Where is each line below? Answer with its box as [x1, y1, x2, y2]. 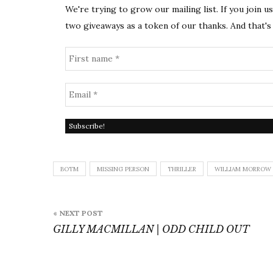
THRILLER [168, 165, 196, 174]
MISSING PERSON [97, 165, 149, 174]
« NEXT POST [53, 208, 103, 218]
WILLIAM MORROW [214, 165, 271, 174]
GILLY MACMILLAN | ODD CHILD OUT [53, 223, 249, 236]
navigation [52, 216, 156, 239]
